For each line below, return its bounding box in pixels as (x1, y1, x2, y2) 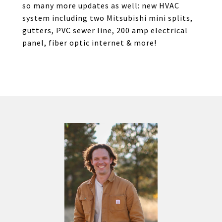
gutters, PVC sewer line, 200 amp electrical (22, 25, 188, 35)
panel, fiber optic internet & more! (22, 38, 157, 48)
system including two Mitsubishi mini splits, (22, 13, 193, 23)
